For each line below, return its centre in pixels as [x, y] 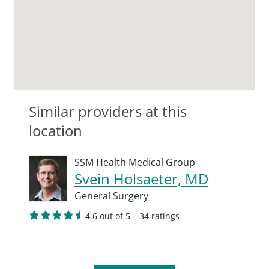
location [56, 131]
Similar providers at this [108, 111]
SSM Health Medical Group [135, 162]
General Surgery [111, 196]
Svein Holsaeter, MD [141, 179]
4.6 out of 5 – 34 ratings [132, 216]
